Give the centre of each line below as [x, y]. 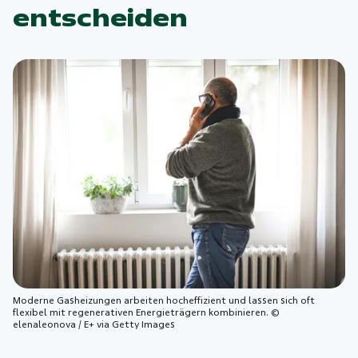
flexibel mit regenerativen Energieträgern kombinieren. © [147, 313]
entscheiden [101, 19]
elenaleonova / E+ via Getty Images [94, 325]
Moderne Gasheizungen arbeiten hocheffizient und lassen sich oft [164, 301]
